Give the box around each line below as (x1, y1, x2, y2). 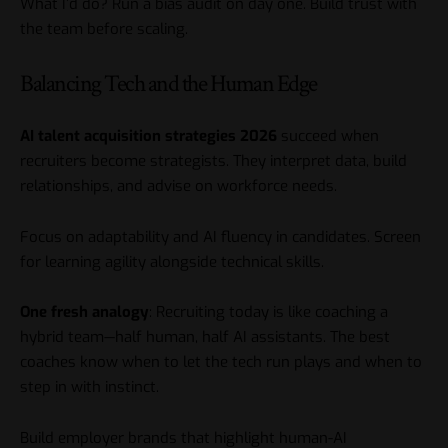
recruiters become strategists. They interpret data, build (20, 151, 407, 172)
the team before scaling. (20, 19, 188, 40)
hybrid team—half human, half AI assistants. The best (20, 327, 390, 348)
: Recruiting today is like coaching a (149, 302, 388, 323)
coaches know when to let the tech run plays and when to (20, 352, 422, 373)
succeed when (277, 126, 379, 147)
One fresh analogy (20, 302, 149, 323)
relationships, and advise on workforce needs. (20, 176, 337, 197)
